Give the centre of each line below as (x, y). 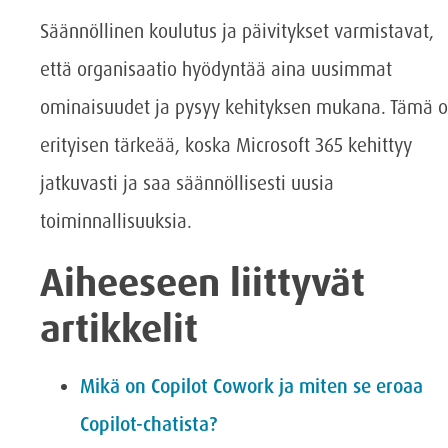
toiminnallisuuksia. (116, 222)
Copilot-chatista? (148, 425)
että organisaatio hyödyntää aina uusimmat (216, 70)
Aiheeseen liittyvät (202, 283)
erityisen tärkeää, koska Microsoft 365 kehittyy (226, 146)
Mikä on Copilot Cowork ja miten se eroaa (251, 387)
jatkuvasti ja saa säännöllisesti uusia (187, 184)
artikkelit (119, 329)
